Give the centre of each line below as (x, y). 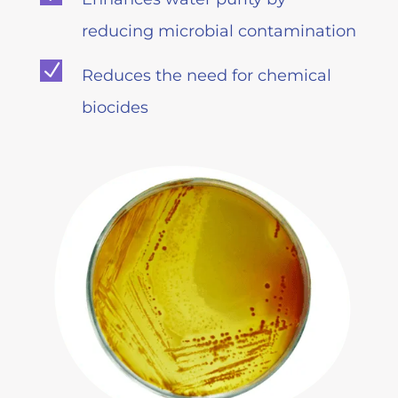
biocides (115, 107)
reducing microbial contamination (219, 31)
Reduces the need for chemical (206, 75)
